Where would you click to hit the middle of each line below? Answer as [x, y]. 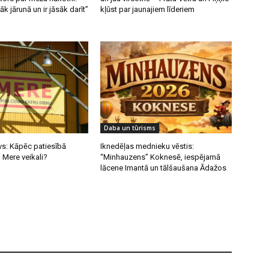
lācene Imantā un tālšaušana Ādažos [164, 168]
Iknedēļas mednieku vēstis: [147, 147]
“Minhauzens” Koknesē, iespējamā [161, 157]
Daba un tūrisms [130, 128]
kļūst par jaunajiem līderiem [148, 10]
